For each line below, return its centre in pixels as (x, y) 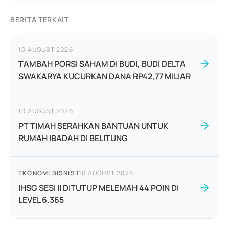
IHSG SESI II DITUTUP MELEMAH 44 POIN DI (99, 188)
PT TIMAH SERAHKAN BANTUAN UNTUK (93, 126)
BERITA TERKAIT (40, 20)
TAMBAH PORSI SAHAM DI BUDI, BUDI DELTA (102, 64)
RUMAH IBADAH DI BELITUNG (73, 138)
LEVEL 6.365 (41, 200)
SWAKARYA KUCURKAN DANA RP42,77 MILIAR (105, 76)
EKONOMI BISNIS (47, 173)
